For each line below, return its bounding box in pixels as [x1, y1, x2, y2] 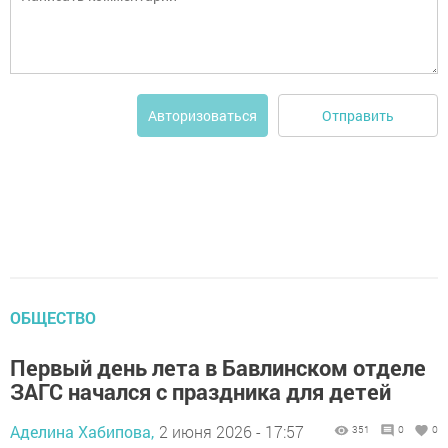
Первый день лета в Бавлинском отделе [10, 353, 426, 383]
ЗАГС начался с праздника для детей [10, 377, 391, 407]
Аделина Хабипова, [10, 421, 154, 443]
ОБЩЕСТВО [10, 307, 96, 329]
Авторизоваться [148, 106, 257, 126]
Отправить [322, 105, 394, 125]
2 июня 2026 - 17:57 [159, 421, 304, 443]
